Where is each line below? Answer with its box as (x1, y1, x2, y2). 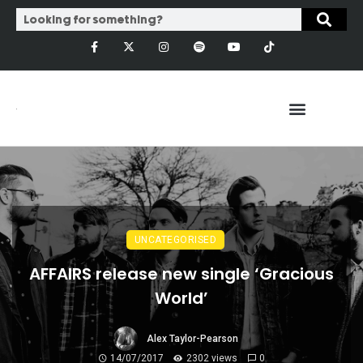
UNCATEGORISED (134, 234, 217, 246)
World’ (155, 287, 208, 310)
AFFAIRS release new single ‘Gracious (29, 263, 334, 286)
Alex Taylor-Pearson (146, 333, 238, 345)
